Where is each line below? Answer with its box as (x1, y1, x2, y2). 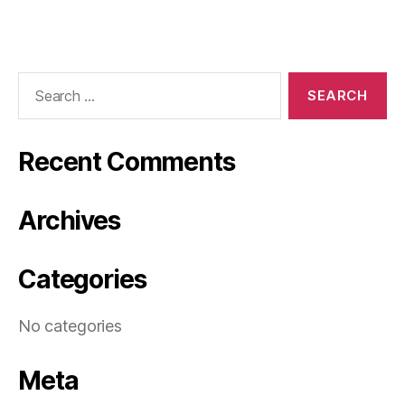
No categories (18, 316, 122, 335)
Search (10, 71, 61, 90)
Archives (18, 205, 120, 236)
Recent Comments (18, 146, 235, 177)
